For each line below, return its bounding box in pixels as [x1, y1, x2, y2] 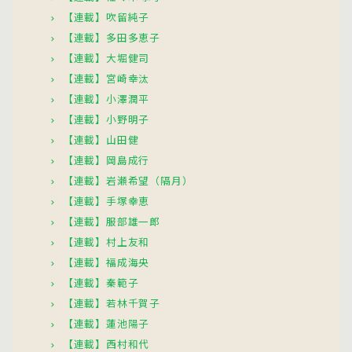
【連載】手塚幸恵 [62, 192, 150, 208]
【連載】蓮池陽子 [62, 315, 150, 331]
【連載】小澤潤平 [62, 90, 150, 106]
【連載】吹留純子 [62, 9, 150, 24]
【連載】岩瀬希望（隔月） [62, 172, 193, 188]
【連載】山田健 [62, 131, 139, 147]
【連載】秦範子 [62, 274, 139, 290]
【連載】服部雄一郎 [62, 213, 161, 229]
